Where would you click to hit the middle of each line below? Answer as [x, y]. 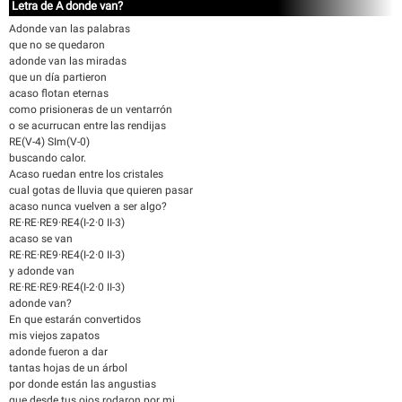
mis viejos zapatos [54, 336]
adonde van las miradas [68, 61]
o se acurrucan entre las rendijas [87, 126]
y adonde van [42, 271]
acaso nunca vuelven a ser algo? [88, 206]
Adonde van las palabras [70, 29]
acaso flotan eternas [59, 93]
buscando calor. [48, 158]
